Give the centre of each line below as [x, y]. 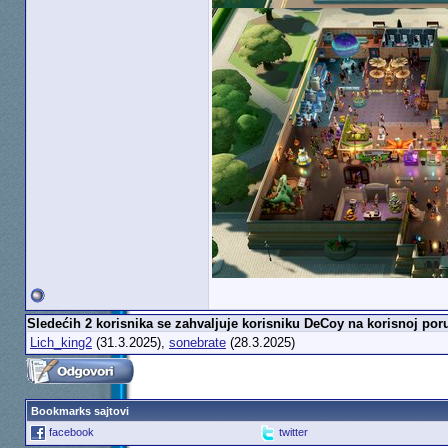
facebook [71, 431]
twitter [293, 431]
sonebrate [197, 342]
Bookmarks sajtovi [79, 411]
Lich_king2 [60, 342]
